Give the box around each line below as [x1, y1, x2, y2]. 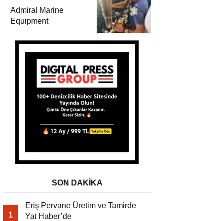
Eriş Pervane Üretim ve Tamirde [25, 201, 136, 210]
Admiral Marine [10, 6, 64, 15]
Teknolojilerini [10, 1, 59, 10]
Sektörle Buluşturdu [10, 12, 79, 21]
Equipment [10, 17, 48, 26]
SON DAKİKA [51, 179, 103, 187]
